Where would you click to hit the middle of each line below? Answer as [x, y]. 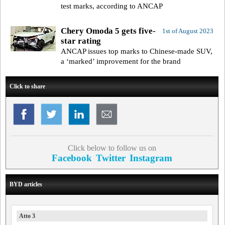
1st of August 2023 [188, 31]
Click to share [27, 86]
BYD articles [26, 184]
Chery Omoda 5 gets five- [108, 31]
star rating [81, 41]
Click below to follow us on [112, 148]
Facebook [72, 158]
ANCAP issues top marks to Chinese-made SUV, [137, 51]
